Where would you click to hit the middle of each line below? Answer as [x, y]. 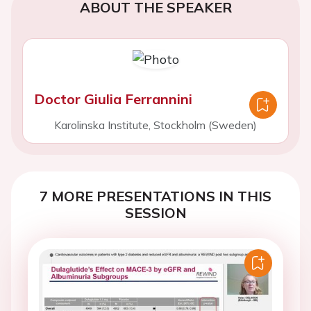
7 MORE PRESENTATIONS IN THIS [155, 196]
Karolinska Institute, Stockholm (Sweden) [155, 125]
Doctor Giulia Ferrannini [113, 99]
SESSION [155, 213]
